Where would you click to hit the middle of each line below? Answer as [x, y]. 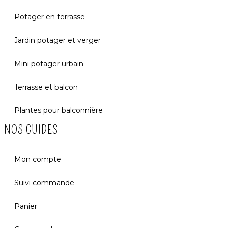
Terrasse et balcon [46, 87]
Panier [26, 206]
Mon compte [38, 160]
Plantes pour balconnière [59, 111]
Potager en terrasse [50, 17]
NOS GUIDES [31, 130]
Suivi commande [44, 183]
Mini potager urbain [49, 64]
